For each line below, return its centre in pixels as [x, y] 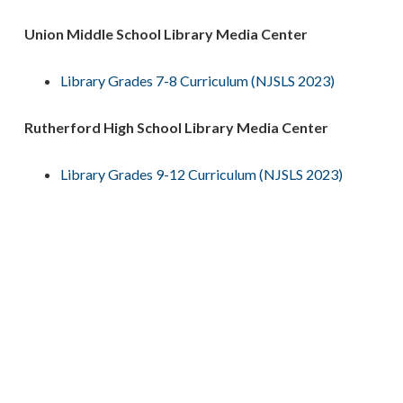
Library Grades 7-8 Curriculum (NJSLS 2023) [198, 81]
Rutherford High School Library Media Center [177, 127]
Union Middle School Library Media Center [166, 34]
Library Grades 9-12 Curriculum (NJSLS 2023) [202, 174]
